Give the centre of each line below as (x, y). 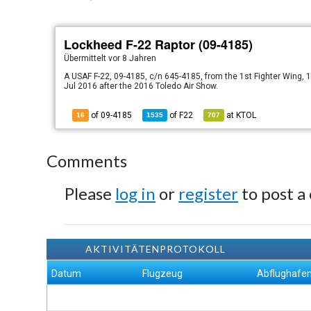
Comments (87, 161)
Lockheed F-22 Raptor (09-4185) (159, 44)
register (209, 193)
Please (90, 193)
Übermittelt (86, 58)
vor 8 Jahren (133, 58)
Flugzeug (163, 274)
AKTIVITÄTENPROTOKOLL (156, 249)
